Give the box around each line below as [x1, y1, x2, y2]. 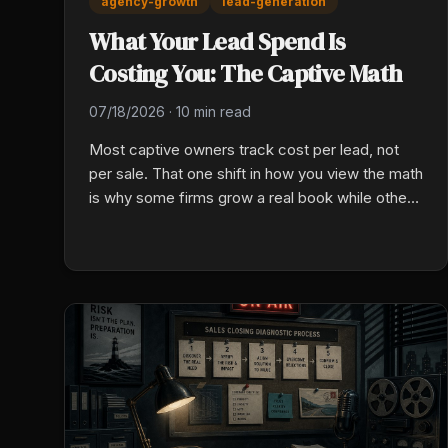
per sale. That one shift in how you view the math [89, 164, 423, 184]
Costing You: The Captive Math [89, 57, 403, 91]
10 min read [176, 103, 251, 121]
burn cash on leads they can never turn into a [89, 212, 395, 232]
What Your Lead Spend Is [89, 25, 346, 59]
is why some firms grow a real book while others [89, 188, 420, 208]
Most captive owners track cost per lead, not [89, 140, 399, 160]
